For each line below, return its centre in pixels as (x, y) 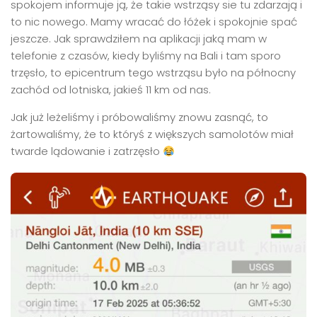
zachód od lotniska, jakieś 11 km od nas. (111, 90)
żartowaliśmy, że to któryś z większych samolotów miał (152, 134)
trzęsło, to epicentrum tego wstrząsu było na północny (153, 73)
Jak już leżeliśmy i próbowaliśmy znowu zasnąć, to (139, 117)
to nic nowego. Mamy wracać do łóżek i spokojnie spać (154, 22)
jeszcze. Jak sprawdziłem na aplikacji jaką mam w (139, 39)
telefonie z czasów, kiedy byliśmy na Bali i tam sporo (146, 56)
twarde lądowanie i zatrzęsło (87, 151)
